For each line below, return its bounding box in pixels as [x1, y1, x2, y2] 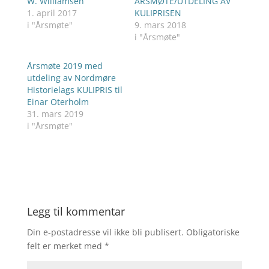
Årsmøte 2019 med [26, 60, 103, 71]
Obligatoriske [186, 226, 240, 238]
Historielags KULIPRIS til [26, 84, 122, 95]
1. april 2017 [26, 7, 77, 19]
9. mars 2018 [134, 19, 186, 31]
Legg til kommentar [26, 204, 125, 219]
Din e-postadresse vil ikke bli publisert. [26, 226, 184, 238]
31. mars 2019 [26, 108, 83, 119]
